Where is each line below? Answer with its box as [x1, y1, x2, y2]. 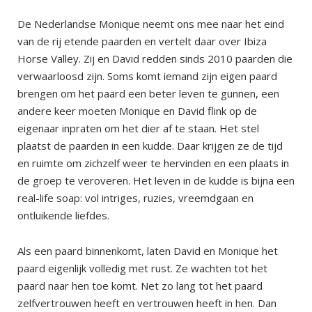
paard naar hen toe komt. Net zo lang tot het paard [17, 279, 263, 293]
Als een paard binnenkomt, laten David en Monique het [17, 244, 278, 258]
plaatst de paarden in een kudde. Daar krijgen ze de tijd [17, 139, 283, 153]
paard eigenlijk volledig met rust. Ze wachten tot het [17, 261, 267, 276]
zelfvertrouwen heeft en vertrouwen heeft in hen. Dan [17, 296, 276, 311]
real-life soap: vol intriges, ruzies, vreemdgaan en [17, 191, 253, 205]
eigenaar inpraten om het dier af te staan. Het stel [17, 121, 259, 136]
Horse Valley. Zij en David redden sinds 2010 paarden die [17, 52, 292, 66]
